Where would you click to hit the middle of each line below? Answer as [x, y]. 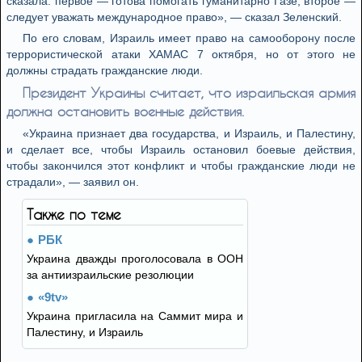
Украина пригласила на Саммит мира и [135, 316]
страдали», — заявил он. [73, 182]
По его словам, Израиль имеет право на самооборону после [189, 38]
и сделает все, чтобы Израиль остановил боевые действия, [181, 149]
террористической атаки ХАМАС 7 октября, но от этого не [181, 54]
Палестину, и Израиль [85, 332]
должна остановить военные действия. [125, 111]
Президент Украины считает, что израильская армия [189, 93]
